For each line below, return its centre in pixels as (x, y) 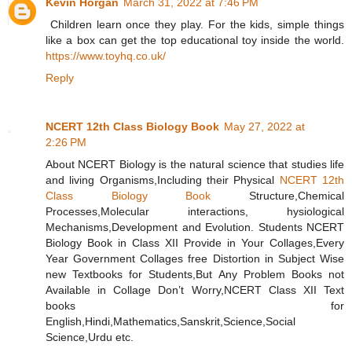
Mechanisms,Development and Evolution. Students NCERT (195, 227)
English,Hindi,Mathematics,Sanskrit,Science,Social (170, 322)
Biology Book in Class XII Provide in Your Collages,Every (195, 243)
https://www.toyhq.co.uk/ (106, 56)
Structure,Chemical (278, 196)
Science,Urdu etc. (90, 337)
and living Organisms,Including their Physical (163, 180)
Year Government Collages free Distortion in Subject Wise (195, 259)
